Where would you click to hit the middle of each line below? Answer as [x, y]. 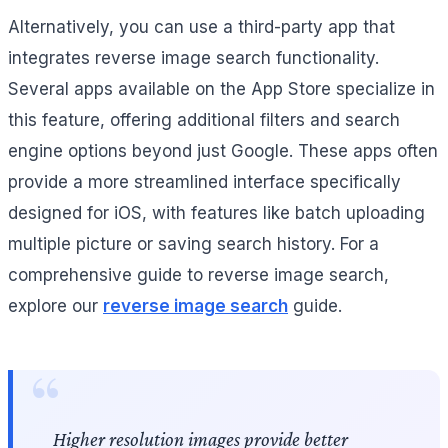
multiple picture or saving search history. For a [193, 244]
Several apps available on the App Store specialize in [221, 89]
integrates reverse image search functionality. [193, 58]
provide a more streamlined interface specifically [204, 182]
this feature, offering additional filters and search [204, 120]
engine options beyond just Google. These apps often [223, 151]
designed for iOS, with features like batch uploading [216, 213]
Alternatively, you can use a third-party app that [201, 27]
